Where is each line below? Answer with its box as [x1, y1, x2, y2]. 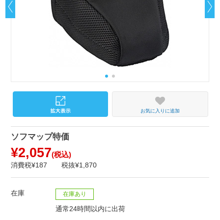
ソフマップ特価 [11, 132, 70, 142]
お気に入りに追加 [140, 108, 180, 113]
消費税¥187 [11, 161, 48, 169]
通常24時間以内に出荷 [55, 205, 126, 213]
